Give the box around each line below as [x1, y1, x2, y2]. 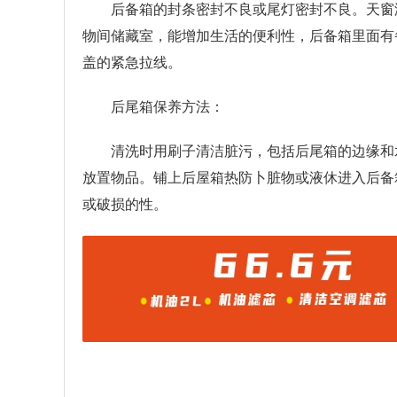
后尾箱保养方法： [111, 99, 224, 115]
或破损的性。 [82, 197, 167, 213]
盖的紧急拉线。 [82, 55, 182, 71]
